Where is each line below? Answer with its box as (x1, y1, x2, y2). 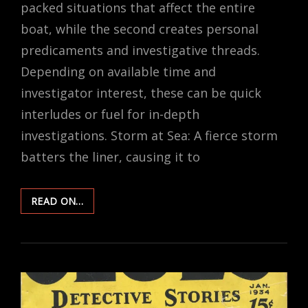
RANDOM (82, 193, 129, 207)
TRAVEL (82, 251, 120, 265)
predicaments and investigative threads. (21, 41, 260, 58)
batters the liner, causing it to (21, 148, 200, 165)
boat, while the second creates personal (21, 20, 258, 37)
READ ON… (31, 194, 84, 208)
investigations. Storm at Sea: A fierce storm (21, 126, 278, 144)
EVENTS (82, 208, 120, 221)
